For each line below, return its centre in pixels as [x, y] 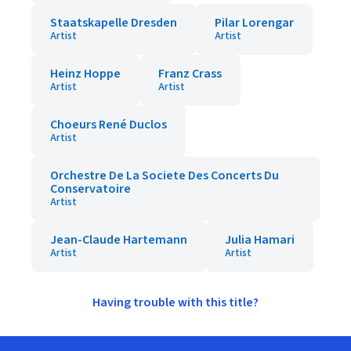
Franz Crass [190, 74]
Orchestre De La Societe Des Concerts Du [165, 175]
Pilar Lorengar [254, 23]
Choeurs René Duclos [109, 125]
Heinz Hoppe [85, 74]
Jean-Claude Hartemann [119, 240]
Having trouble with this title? [175, 302]
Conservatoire [90, 189]
